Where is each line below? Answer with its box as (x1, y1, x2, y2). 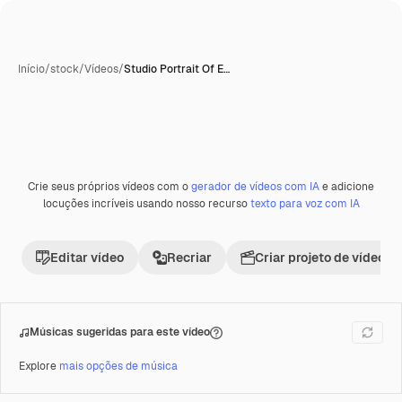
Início (18, 62, 45, 76)
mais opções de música (59, 359, 178, 373)
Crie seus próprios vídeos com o (28, 179, 191, 194)
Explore (19, 359, 59, 373)
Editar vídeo (50, 249, 124, 266)
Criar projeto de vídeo (255, 249, 385, 266)
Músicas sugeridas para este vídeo (30, 325, 210, 339)
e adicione (319, 179, 374, 194)
